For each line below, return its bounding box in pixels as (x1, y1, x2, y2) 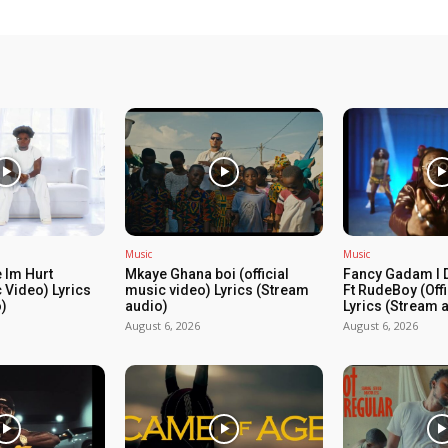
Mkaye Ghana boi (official (125, 266, 290, 283)
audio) (125, 298, 169, 315)
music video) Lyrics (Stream (125, 282, 310, 299)
